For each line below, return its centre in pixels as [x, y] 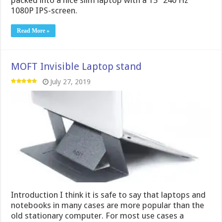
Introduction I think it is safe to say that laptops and [109, 195]
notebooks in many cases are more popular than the [108, 205]
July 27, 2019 [71, 82]
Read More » [33, 30]
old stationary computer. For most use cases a [98, 216]
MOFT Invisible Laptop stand [77, 66]
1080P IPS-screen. [44, 10]
